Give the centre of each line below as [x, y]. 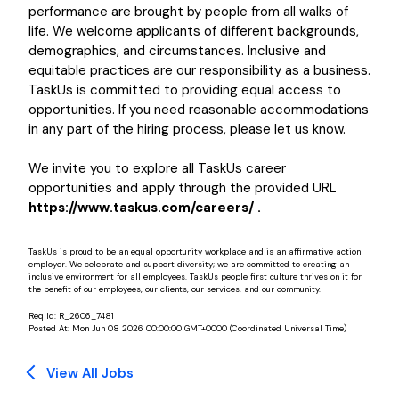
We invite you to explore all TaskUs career [157, 168]
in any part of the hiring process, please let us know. [187, 129]
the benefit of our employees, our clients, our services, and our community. [175, 289]
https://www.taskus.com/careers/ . [145, 208]
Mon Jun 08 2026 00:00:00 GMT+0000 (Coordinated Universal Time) [209, 328]
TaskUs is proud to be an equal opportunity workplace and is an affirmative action [195, 252]
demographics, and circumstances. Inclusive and [177, 51]
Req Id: [44, 316]
